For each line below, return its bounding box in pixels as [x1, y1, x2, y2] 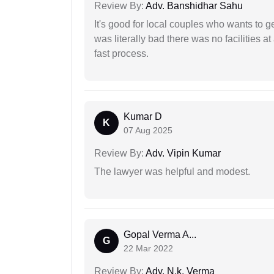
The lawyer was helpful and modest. [94, 166, 250, 177]
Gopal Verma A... [124, 229, 196, 240]
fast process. [94, 48, 149, 59]
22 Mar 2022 [124, 243, 173, 254]
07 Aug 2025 [124, 125, 172, 136]
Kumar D [124, 111, 162, 122]
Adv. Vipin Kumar [144, 148, 221, 159]
